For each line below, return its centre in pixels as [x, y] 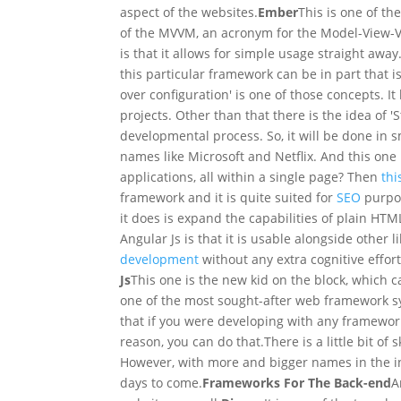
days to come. [162, 382]
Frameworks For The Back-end [297, 382]
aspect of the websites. [189, 12]
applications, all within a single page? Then [249, 176]
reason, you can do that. [192, 341]
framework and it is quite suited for [229, 197]
